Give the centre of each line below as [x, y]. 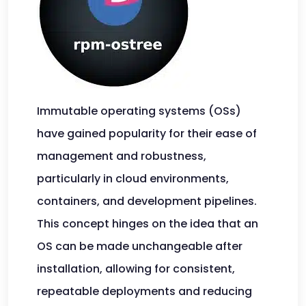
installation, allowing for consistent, [136, 269]
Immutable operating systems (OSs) [139, 111]
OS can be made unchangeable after [140, 246]
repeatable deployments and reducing [144, 291]
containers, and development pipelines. [147, 201]
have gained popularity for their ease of [147, 134]
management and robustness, [122, 156]
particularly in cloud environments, [133, 179]
